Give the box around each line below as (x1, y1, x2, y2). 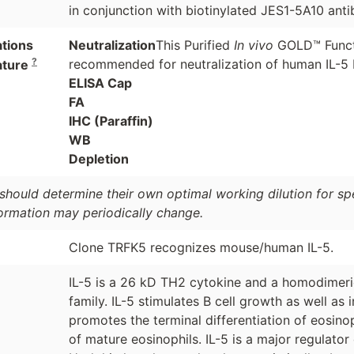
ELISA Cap (68, 75, 132, 92)
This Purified (155, 37, 234, 54)
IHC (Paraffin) (68, 113, 153, 130)
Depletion (68, 151, 129, 168)
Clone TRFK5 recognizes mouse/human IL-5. (68, 239, 333, 256)
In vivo (233, 37, 277, 54)
